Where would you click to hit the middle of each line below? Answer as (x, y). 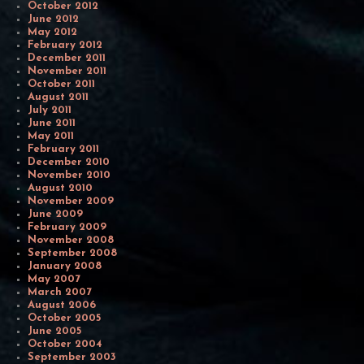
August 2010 (61, 188)
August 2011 (58, 97)
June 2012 (54, 19)
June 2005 (55, 331)
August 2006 (62, 305)
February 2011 (64, 149)
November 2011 (67, 71)
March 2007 (60, 292)
